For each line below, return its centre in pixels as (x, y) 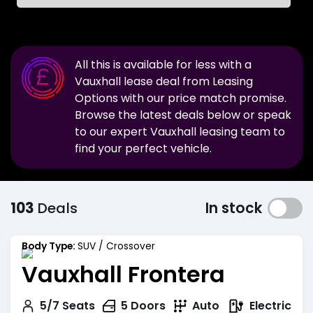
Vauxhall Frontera (123, 274)
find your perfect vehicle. (143, 149)
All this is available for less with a (163, 65)
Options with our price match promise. (181, 99)
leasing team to (241, 132)
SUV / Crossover (116, 246)
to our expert (112, 132)
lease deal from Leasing (187, 82)
